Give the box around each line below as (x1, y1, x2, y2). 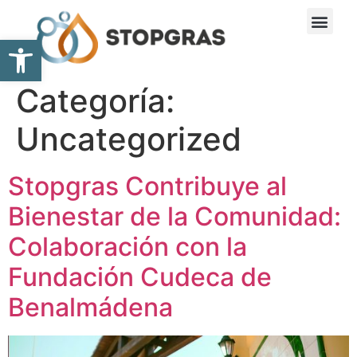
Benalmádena (8, 292, 173, 324)
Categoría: (16, 81, 175, 121)
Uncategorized (16, 120, 241, 159)
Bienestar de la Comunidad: (8, 201, 341, 233)
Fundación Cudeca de (8, 261, 272, 293)
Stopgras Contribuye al (8, 171, 287, 202)
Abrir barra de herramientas (7, 31, 167, 62)
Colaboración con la (8, 231, 247, 263)
